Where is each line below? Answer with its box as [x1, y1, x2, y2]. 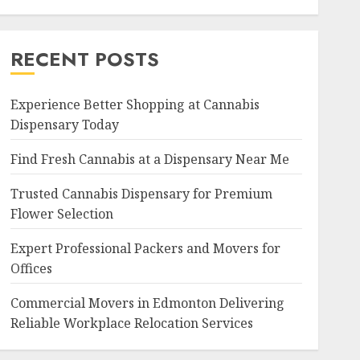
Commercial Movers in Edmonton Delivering [10, 294, 284, 312]
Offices [10, 260, 52, 277]
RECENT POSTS [10, 45, 159, 73]
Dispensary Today [10, 116, 119, 133]
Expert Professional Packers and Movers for [10, 239, 280, 257]
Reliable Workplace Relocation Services [10, 314, 253, 332]
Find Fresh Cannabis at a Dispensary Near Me [10, 150, 289, 168]
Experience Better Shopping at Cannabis [10, 96, 260, 113]
